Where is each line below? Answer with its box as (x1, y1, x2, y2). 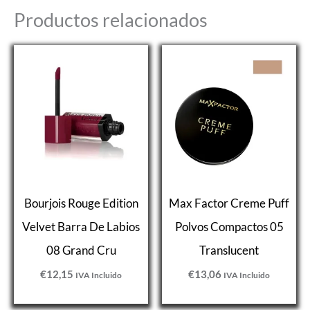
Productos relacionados (14, 8, 208, 32)
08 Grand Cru (46, 242, 116, 257)
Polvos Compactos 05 (174, 219, 284, 234)
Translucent (199, 242, 259, 257)
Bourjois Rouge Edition (24, 195, 138, 210)
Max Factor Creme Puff (169, 195, 289, 210)
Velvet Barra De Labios (22, 219, 140, 234)
